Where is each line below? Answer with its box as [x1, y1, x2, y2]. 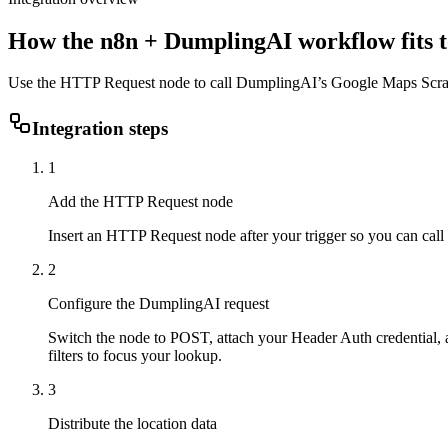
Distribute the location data [48, 414, 217, 432]
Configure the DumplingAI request [48, 294, 269, 312]
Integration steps [32, 118, 168, 140]
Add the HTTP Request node [48, 192, 233, 210]
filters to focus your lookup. [48, 346, 222, 364]
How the [8, 27, 100, 54]
